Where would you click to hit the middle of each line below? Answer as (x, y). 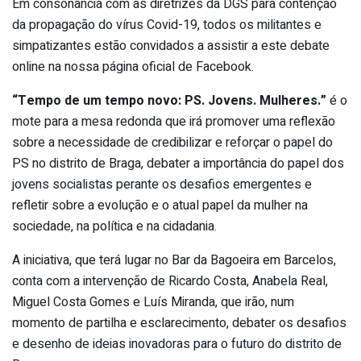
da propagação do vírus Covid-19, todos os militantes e (167, 25)
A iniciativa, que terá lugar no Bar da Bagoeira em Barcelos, (174, 260)
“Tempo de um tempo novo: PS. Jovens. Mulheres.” (169, 100)
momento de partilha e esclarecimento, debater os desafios (179, 323)
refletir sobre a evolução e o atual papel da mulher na (160, 205)
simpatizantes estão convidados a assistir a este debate (171, 46)
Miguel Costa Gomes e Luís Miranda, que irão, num (153, 302)
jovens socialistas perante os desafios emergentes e (162, 184)
